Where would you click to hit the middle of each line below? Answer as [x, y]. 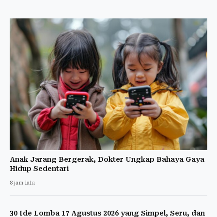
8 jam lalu [22, 183]
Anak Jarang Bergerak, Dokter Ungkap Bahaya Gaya [107, 159]
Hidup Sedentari [39, 168]
